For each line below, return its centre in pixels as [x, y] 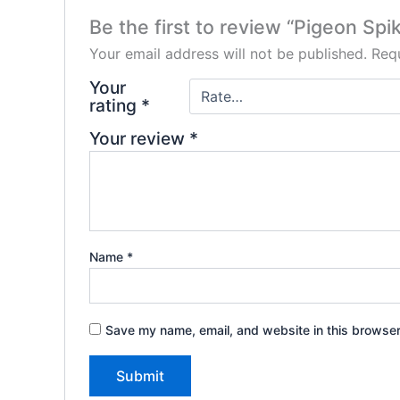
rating [115, 105]
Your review [139, 138]
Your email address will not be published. [228, 53]
